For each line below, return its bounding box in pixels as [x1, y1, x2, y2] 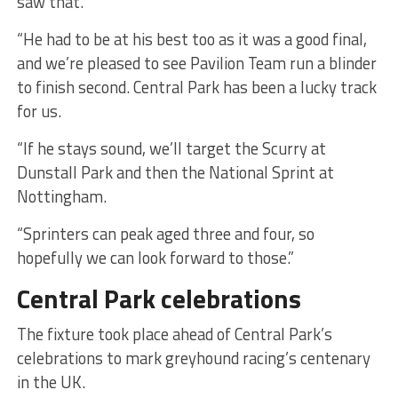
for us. [16, 98, 61, 123]
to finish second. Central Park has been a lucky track [16, 74, 377, 99]
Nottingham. [16, 183, 110, 209]
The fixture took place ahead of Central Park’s [16, 321, 332, 346]
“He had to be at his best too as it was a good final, [16, 26, 367, 52]
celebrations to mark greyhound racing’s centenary [16, 345, 370, 370]
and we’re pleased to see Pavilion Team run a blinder [16, 50, 377, 76]
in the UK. [16, 369, 85, 394]
